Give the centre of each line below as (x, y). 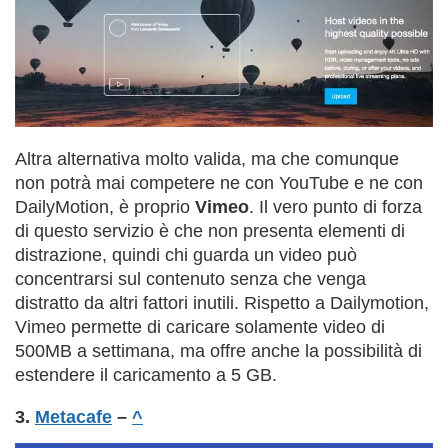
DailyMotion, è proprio (105, 207)
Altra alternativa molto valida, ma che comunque (207, 159)
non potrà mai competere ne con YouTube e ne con (219, 183)
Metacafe (73, 417)
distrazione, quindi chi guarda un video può (186, 255)
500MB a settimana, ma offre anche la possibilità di (218, 351)
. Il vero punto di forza (335, 207)
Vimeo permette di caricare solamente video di (200, 327)
